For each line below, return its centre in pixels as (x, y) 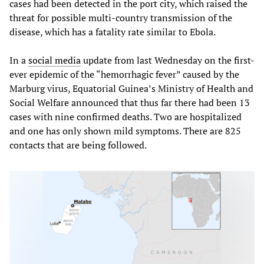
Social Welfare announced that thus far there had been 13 (130, 102)
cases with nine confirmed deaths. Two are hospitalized (126, 116)
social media (55, 60)
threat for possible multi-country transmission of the (121, 17)
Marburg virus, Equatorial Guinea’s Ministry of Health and (131, 88)
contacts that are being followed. (78, 145)
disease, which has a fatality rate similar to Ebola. (113, 32)
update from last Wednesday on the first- (168, 60)
